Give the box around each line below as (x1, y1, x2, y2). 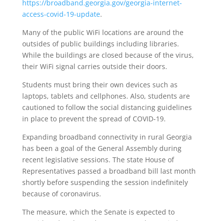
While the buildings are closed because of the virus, (22, 50, 194, 60)
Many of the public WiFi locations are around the (22, 27, 184, 37)
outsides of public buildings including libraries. (22, 38, 179, 48)
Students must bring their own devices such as (22, 79, 178, 89)
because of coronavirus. (22, 188, 101, 198)
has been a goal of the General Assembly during (22, 143, 182, 153)
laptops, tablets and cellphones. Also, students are (22, 91, 190, 101)
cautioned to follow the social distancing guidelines (22, 102, 192, 112)
